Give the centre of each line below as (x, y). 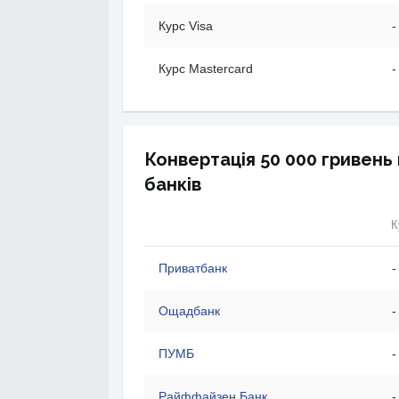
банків (173, 184)
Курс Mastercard (206, 69)
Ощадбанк (189, 311)
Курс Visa (186, 26)
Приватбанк (193, 268)
